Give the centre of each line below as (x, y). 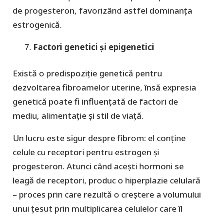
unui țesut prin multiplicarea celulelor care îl (97, 209)
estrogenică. (37, 24)
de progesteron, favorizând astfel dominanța (102, 10)
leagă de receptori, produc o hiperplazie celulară (106, 181)
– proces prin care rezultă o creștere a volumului (107, 195)
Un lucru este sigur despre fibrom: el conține (99, 138)
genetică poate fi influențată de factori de (95, 102)
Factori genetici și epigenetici (94, 47)
